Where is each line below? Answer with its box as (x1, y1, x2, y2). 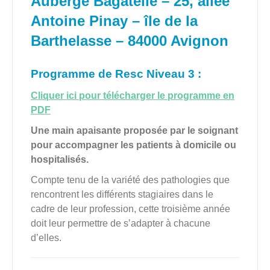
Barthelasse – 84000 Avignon (31, 33, 228, 49)
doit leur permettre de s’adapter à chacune (31, 218, 210, 229)
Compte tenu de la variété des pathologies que (31, 175, 230, 186)
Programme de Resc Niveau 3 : (31, 67, 201, 81)
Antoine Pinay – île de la (31, 13, 198, 30)
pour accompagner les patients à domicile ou (31, 140, 236, 151)
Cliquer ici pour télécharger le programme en (31, 90, 234, 101)
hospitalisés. (31, 154, 89, 165)
